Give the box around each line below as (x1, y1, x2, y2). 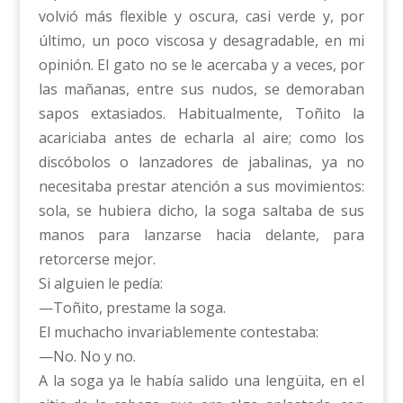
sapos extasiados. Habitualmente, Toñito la (38, 103, 365, 124)
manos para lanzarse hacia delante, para (38, 225, 365, 246)
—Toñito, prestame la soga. (38, 298, 226, 318)
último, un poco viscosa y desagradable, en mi (38, 31, 365, 51)
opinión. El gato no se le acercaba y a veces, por (38, 55, 365, 76)
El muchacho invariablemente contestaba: (38, 322, 318, 343)
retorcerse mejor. (38, 249, 156, 270)
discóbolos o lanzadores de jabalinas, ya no (38, 152, 365, 173)
